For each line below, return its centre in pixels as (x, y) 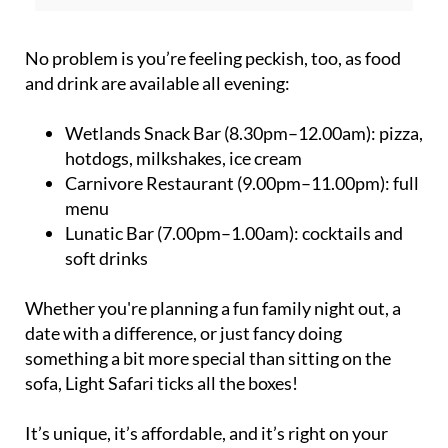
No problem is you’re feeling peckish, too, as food (213, 58)
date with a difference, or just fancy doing (183, 333)
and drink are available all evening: (157, 83)
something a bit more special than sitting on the (208, 358)
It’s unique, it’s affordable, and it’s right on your (206, 433)
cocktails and (351, 233)
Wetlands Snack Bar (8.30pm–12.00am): (220, 133)
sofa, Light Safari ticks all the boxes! (161, 383)
